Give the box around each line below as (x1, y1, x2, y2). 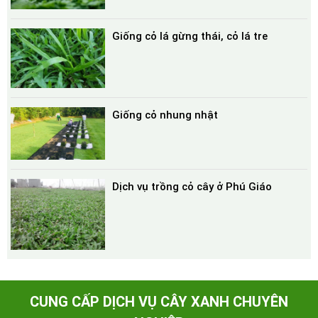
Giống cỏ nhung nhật (111, 108, 218, 121)
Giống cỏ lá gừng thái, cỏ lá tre (111, 30, 268, 43)
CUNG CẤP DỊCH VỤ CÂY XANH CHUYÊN (30, 292, 288, 310)
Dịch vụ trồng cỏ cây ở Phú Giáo (111, 180, 272, 194)
